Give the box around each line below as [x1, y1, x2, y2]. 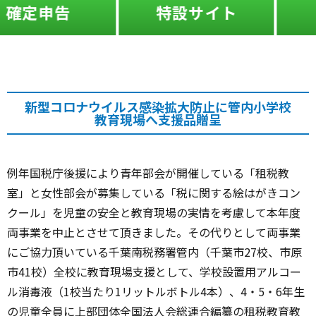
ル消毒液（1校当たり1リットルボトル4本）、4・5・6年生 [7, 282, 305, 300]
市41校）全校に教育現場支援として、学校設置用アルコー [7, 262, 301, 280]
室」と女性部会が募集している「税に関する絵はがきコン [7, 183, 300, 201]
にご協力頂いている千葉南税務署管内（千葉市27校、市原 [7, 243, 302, 260]
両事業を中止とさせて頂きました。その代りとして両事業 [7, 223, 300, 241]
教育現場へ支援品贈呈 [95, 110, 221, 129]
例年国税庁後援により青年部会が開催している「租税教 [7, 164, 289, 181]
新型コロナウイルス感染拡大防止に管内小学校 [25, 97, 291, 116]
